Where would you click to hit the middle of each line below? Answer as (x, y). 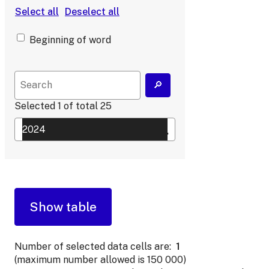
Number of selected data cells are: (93, 246)
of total (81, 106)
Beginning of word (70, 40)
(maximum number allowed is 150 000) (100, 259)
